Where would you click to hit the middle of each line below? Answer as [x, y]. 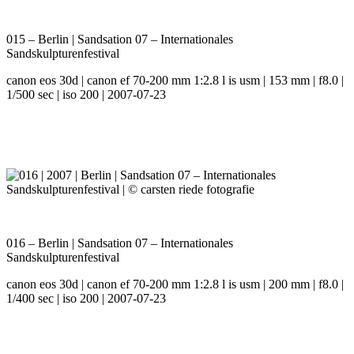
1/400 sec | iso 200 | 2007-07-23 [86, 299]
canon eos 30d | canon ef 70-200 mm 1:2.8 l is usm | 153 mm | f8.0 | [175, 81]
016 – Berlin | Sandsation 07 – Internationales [120, 243]
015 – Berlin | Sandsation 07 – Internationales [120, 40]
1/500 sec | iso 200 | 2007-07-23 [86, 95]
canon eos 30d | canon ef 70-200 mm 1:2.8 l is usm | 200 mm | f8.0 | [175, 284]
